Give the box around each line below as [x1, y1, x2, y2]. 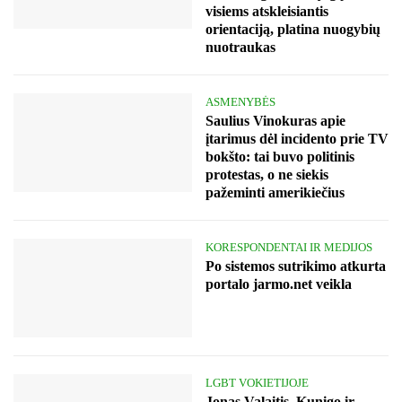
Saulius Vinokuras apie [205, 112, 345, 128]
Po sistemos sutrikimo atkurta [205, 258, 386, 274]
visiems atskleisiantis [205, 3, 328, 19]
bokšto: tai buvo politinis [205, 148, 354, 164]
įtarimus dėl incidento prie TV [205, 130, 389, 146]
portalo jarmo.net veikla [205, 275, 352, 292]
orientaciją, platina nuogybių [205, 21, 380, 37]
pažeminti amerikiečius [205, 184, 345, 200]
